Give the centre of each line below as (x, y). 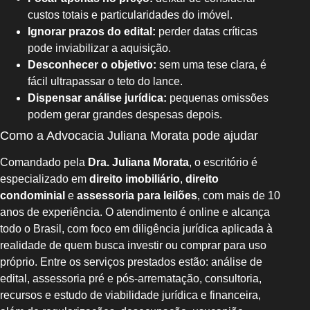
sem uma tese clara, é (211, 65)
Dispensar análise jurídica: (97, 98)
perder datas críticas (207, 32)
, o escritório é (223, 163)
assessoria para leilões (137, 196)
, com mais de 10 (239, 196)
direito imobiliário (135, 179)
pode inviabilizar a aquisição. (99, 48)
